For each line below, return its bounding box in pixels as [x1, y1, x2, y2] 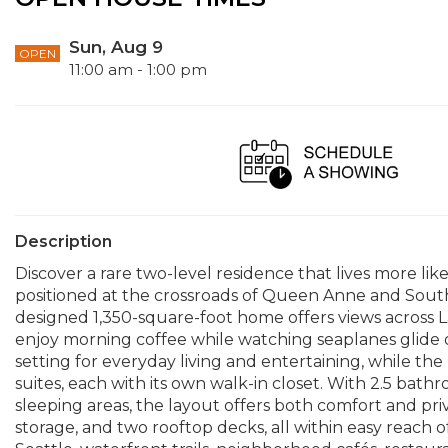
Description [15, 232, 112, 251]
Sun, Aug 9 [69, 37, 163, 57]
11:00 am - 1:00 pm [69, 60, 207, 79]
